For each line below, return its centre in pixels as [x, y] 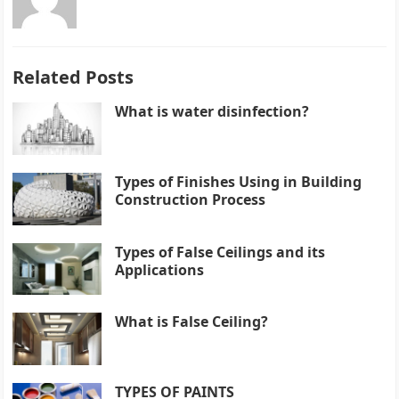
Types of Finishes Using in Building [239, 181]
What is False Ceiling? [192, 322]
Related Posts [73, 77]
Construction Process [191, 199]
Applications [160, 269]
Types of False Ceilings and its [220, 252]
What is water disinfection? [212, 111]
